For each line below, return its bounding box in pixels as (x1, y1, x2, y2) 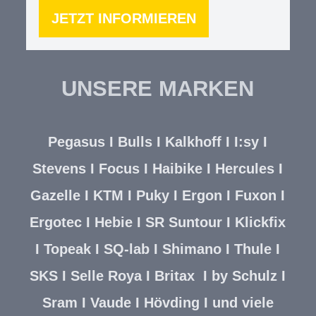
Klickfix (235, 214, 286, 230)
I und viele (203, 294, 274, 310)
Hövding (143, 294, 204, 310)
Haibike (152, 160, 203, 176)
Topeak (44, 241, 92, 257)
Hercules (215, 160, 275, 176)
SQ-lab (104, 241, 150, 257)
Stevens (32, 160, 87, 176)
